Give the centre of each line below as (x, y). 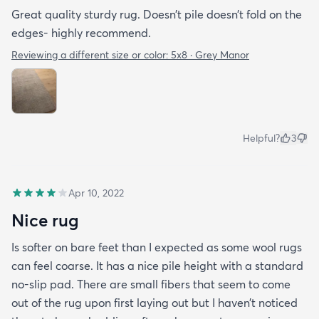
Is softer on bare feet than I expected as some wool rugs (157, 247)
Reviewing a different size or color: (91, 55)
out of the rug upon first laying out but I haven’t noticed (155, 303)
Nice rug (45, 220)
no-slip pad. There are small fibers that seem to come (151, 284)
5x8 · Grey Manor (210, 55)
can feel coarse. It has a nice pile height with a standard (157, 266)
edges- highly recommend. (81, 33)
